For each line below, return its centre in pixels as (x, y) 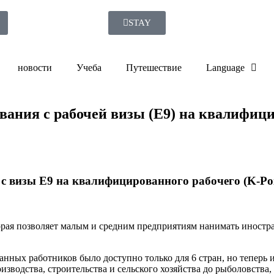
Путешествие (154, 68)
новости (35, 68)
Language (225, 68)
